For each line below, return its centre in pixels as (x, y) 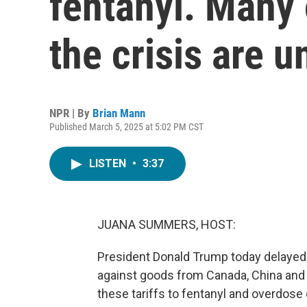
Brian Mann (119, 113)
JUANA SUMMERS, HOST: (167, 224)
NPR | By (71, 113)
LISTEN (109, 163)
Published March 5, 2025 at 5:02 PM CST (126, 127)
